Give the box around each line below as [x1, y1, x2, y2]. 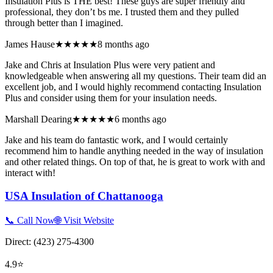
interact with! [5, 167, 55, 178]
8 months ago [97, 38, 149, 49]
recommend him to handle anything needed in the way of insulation [5, 145, 263, 156]
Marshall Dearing [5, 113, 72, 124]
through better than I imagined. [5, 17, 123, 28]
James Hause [5, 38, 55, 49]
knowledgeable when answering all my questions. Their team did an [5, 70, 266, 81]
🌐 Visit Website [55, 215, 114, 226]
